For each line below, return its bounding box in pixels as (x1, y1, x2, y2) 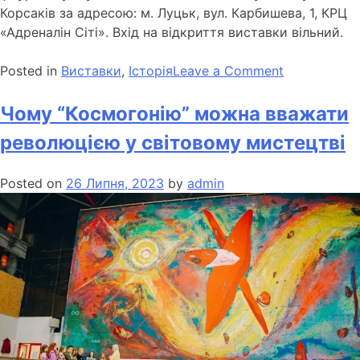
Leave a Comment (173, 63, 284, 80)
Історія (129, 63, 173, 80)
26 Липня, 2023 (66, 174, 164, 191)
